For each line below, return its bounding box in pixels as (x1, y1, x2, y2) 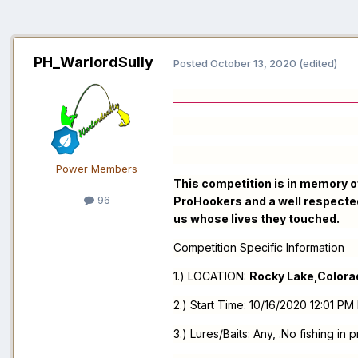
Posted (173, 56, 210, 70)
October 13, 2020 (210, 56, 296, 70)
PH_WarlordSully (34, 54, 153, 71)
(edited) (299, 56, 337, 70)
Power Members (56, 162, 137, 176)
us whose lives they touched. (173, 212, 340, 226)
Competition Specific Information (173, 241, 344, 255)
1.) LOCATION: (173, 269, 249, 284)
